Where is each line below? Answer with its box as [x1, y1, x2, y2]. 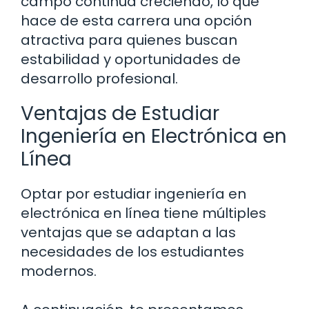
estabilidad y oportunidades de [21, 49, 241, 69]
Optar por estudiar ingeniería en [21, 183, 246, 203]
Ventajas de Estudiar [21, 99, 219, 127]
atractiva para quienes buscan [21, 30, 237, 50]
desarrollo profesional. [21, 68, 178, 88]
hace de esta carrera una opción [21, 10, 252, 30]
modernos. [21, 261, 97, 281]
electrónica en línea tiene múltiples [21, 203, 266, 223]
